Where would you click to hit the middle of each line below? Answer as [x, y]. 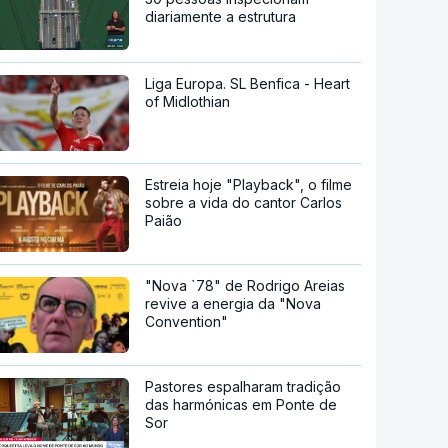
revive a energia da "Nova [233, 303]
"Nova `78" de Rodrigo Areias [245, 285]
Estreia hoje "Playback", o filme [249, 184]
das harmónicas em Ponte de [241, 404]
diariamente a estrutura [221, 17]
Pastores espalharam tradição [243, 386]
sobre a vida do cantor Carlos [244, 202]
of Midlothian [188, 101]
